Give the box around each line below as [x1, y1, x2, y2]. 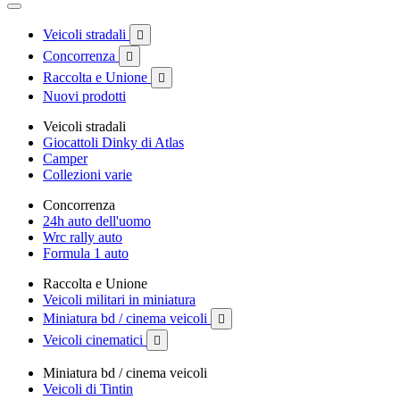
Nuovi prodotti [43, 88, 126, 104]
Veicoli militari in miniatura [43, 292, 196, 307]
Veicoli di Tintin [43, 381, 133, 396]
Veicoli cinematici [43, 332, 146, 347]
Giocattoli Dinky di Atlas [43, 135, 184, 150]
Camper [43, 151, 87, 166]
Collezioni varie [43, 167, 132, 182]
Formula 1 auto [43, 246, 129, 261]
